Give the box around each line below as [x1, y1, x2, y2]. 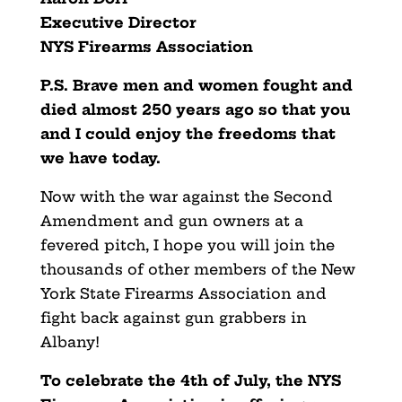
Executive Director [39, 13, 197, 31]
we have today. [39, 148, 161, 167]
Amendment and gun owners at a [39, 211, 303, 230]
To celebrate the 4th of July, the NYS [39, 371, 341, 389]
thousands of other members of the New [39, 259, 355, 278]
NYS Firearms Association [39, 37, 253, 56]
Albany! [39, 332, 100, 351]
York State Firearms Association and [39, 284, 327, 302]
